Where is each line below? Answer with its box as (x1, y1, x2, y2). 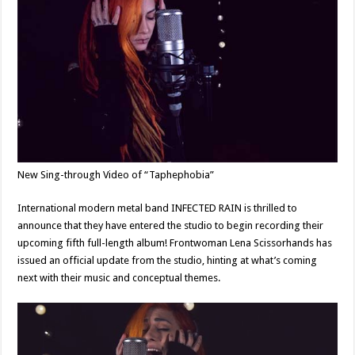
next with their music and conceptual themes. (17, 272, 221, 284)
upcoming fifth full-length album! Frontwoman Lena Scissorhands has (17, 237, 333, 250)
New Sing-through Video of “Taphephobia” (17, 169, 215, 181)
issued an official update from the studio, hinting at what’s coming (17, 254, 318, 267)
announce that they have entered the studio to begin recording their (17, 219, 324, 232)
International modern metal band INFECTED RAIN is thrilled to (17, 202, 298, 215)
